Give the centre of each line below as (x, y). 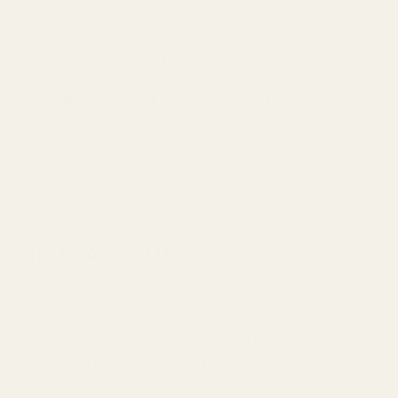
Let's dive (342, 100)
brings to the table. (71, 164)
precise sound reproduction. (98, 383)
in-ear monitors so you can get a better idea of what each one (194, 143)
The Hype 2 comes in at (89, 63)
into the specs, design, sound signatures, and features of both (195, 121)
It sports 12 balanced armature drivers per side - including (184, 319)
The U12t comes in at (82, 25)
